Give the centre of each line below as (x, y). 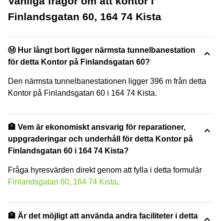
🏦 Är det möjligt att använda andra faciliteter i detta (103, 216)
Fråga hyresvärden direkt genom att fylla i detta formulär (105, 170)
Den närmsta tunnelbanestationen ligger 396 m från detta (107, 81)
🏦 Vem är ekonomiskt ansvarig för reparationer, (97, 127)
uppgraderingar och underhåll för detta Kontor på (100, 139)
